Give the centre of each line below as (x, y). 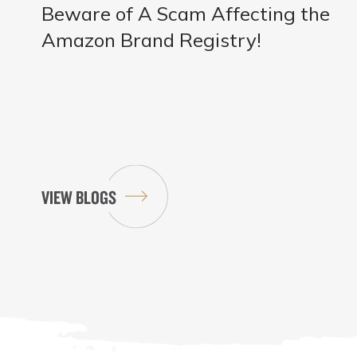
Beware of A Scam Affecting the (186, 14)
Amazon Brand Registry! (151, 40)
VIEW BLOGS (79, 198)
